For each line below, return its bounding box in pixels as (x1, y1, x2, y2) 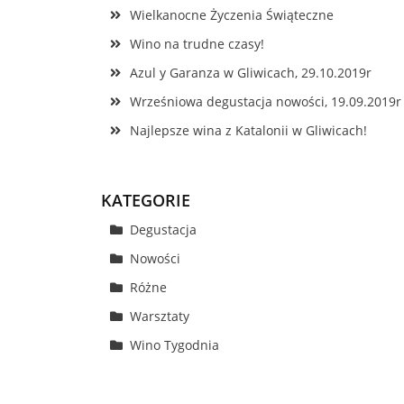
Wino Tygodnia (130, 336, 219, 353)
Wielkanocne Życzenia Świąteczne (130, 6, 334, 23)
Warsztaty (130, 308, 189, 325)
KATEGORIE (101, 189, 190, 211)
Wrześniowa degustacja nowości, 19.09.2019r (130, 93, 401, 110)
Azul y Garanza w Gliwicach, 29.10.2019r (130, 64, 372, 81)
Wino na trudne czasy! (130, 35, 264, 52)
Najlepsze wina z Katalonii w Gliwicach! (130, 122, 367, 139)
